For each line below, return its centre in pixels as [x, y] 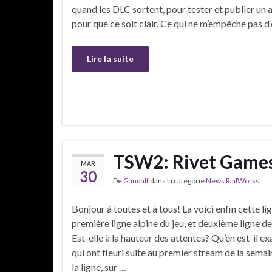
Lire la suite [110, 58]
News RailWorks [233, 180]
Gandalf [136, 180]
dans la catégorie [177, 180]
